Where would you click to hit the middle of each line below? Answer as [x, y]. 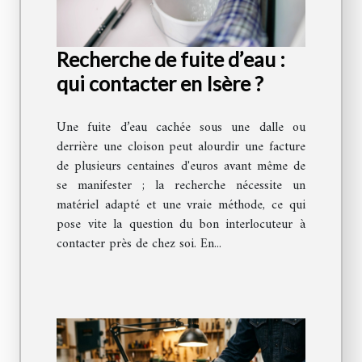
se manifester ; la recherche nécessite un [181, 186]
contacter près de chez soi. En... [139, 244]
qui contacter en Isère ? [160, 84]
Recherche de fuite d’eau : [171, 59]
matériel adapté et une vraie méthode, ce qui [181, 206]
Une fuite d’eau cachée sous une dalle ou [181, 128]
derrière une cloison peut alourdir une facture [181, 147]
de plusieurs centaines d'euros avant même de [181, 167]
